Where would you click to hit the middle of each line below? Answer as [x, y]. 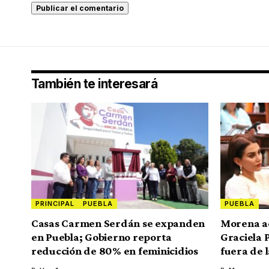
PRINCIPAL [55, 204]
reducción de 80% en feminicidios [115, 251]
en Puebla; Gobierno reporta [102, 237]
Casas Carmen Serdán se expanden [118, 223]
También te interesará [95, 84]
